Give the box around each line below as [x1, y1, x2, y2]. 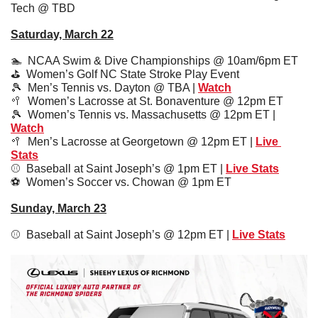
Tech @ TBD [11, 2, 75, 15]
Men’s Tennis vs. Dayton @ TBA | [22, 82, 198, 94]
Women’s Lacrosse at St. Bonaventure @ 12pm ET [22, 95, 283, 108]
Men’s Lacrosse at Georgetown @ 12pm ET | [22, 136, 256, 148]
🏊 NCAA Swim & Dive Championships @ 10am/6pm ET [11, 55, 298, 67]
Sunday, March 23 [11, 202, 106, 215]
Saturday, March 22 [11, 28, 114, 41]
